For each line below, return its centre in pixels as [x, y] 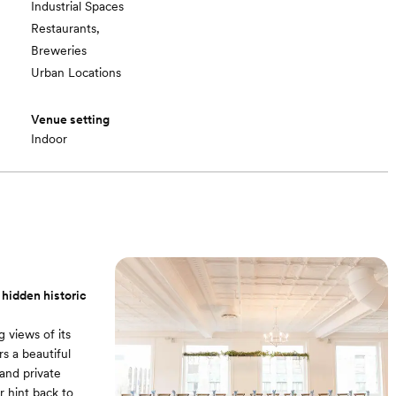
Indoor [49, 139]
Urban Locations [76, 72]
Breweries [59, 50]
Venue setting [71, 119]
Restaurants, [66, 28]
